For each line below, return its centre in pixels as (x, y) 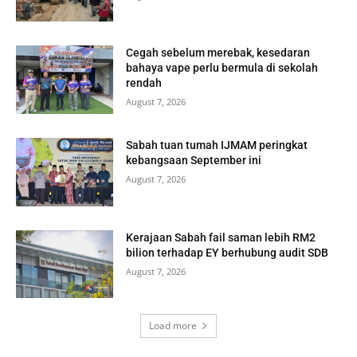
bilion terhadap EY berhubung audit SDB (228, 252)
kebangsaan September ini (194, 161)
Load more (173, 326)
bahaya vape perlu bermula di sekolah (222, 68)
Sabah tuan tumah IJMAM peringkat (217, 145)
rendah (144, 83)
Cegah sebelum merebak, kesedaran (218, 53)
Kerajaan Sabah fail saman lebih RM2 (221, 237)
